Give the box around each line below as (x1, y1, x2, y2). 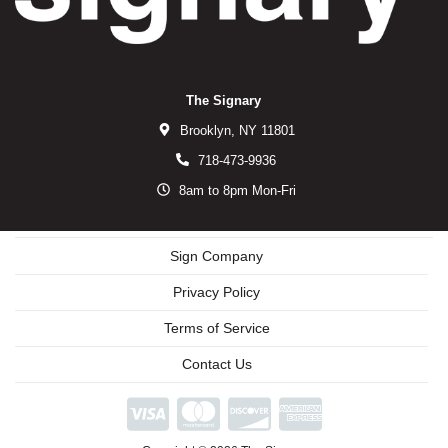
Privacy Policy (173, 283, 260, 300)
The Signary (186, 92, 262, 108)
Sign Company (170, 247, 263, 264)
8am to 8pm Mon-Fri (174, 182, 296, 198)
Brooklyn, (179, 122, 235, 138)
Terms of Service (163, 319, 270, 336)
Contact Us (181, 355, 252, 372)
